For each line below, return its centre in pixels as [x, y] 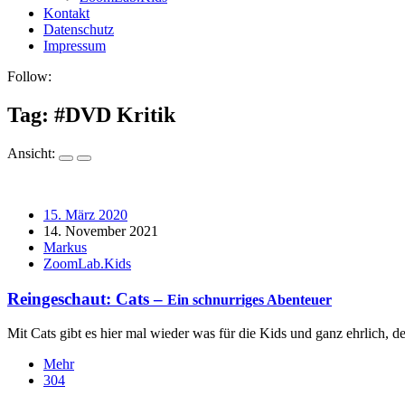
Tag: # [36, 114]
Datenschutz [79, 29]
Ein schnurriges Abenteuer [250, 299]
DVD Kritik [120, 114]
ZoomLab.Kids [87, 263]
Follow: [29, 76]
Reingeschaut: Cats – [87, 298]
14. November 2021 [101, 231]
